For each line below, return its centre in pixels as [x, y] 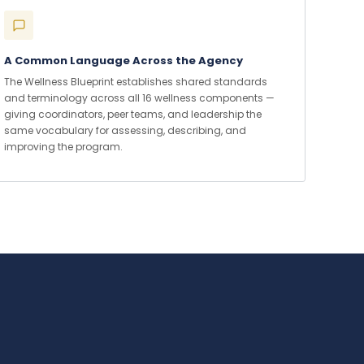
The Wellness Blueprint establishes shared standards [136, 82]
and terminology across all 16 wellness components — [139, 98]
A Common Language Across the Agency [123, 61]
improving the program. [63, 147]
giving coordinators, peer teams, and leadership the [133, 114]
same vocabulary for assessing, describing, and [125, 130]
